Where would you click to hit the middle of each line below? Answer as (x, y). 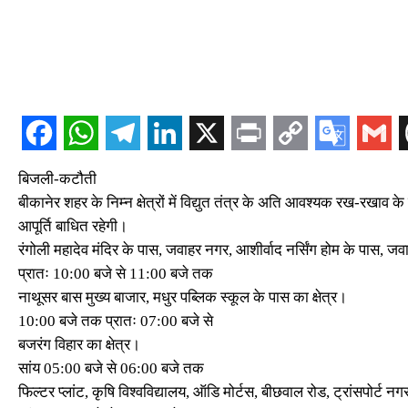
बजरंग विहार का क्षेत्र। (79, 345)
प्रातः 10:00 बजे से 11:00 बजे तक (116, 274)
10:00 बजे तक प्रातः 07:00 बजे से (116, 321)
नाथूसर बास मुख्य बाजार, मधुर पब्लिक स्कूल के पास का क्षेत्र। (183, 297)
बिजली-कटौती (57, 179)
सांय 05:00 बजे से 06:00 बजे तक (111, 368)
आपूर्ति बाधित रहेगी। (73, 226)
